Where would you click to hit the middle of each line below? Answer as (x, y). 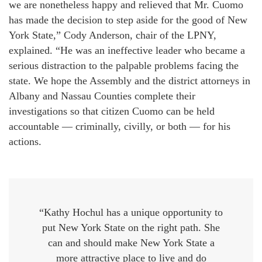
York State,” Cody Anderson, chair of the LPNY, (113, 35)
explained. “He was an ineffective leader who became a (127, 50)
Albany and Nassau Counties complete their (102, 96)
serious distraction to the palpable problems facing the (124, 65)
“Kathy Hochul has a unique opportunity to (131, 212)
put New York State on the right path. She (131, 227)
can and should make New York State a (131, 243)
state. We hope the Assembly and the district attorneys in (130, 81)
